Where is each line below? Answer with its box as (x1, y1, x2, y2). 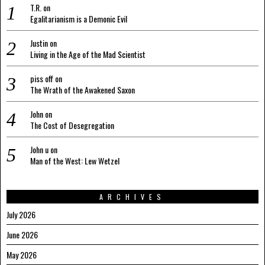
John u (30, 143, 49, 156)
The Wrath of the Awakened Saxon (30, 83, 135, 96)
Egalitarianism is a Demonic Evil (30, 12, 127, 25)
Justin (30, 37, 48, 50)
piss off (30, 72, 53, 85)
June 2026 (7, 228, 38, 241)
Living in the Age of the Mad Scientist (30, 48, 146, 61)
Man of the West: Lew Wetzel (30, 154, 119, 167)
